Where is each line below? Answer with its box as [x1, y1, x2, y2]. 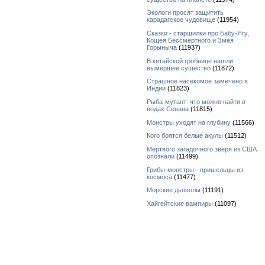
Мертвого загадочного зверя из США [147, 145, 257, 153]
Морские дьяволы [147, 186, 201, 194]
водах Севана [147, 105, 189, 112]
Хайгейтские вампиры [147, 199, 213, 207]
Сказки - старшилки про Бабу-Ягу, [147, 30, 249, 37]
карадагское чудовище [147, 16, 215, 24]
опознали [147, 152, 174, 160]
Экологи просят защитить [147, 9, 224, 17]
